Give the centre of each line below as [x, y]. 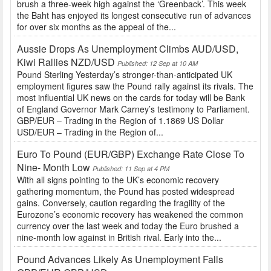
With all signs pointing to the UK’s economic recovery [118, 180]
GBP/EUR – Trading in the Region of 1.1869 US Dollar [120, 121]
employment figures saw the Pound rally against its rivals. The [135, 86]
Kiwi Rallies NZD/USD [66, 62]
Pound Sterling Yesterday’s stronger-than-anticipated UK [125, 75]
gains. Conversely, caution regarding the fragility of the [121, 203]
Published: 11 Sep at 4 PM [131, 169]
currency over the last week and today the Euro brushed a [128, 226]
